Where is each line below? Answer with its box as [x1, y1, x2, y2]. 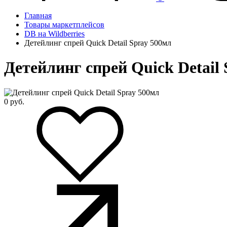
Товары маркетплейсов [24, 20, 104, 29]
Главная [24, 11, 52, 20]
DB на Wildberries [24, 29, 85, 38]
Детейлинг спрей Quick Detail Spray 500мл [24, 39, 171, 47]
